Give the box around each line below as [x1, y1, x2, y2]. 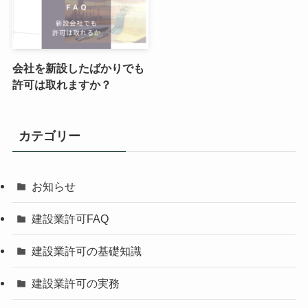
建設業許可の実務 [32, 277, 120, 290]
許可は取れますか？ [12, 78, 111, 91]
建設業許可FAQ [32, 212, 109, 225]
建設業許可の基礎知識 [32, 245, 142, 258]
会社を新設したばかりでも [12, 61, 144, 74]
